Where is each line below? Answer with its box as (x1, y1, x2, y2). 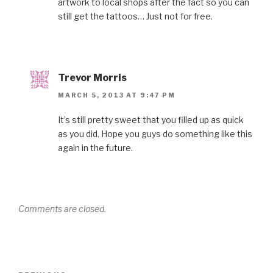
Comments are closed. (18, 203, 106, 214)
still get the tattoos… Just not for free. (58, 11, 213, 22)
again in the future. (58, 142, 133, 153)
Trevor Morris (58, 72, 127, 84)
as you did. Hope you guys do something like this (58, 128, 252, 139)
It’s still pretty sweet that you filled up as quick (58, 114, 244, 125)
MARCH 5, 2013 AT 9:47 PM (58, 91, 175, 99)
